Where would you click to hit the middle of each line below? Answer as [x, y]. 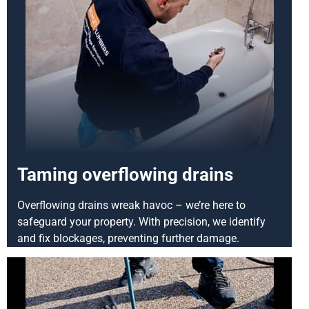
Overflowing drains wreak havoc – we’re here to [131, 205]
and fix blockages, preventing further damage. [128, 238]
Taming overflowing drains [125, 174]
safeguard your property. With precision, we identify [141, 221]
